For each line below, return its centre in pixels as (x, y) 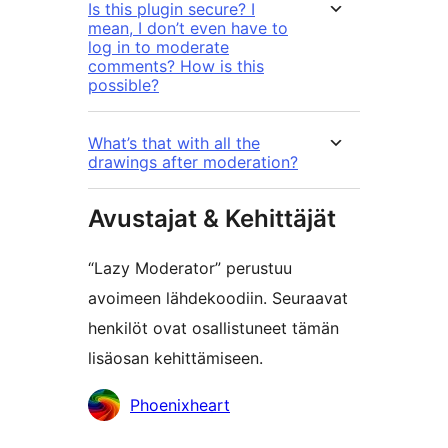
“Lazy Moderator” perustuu (190, 268)
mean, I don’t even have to (188, 28)
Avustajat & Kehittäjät (212, 219)
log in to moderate (158, 47)
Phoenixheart (180, 405)
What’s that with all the (174, 143)
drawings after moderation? (193, 162)
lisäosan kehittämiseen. (175, 358)
